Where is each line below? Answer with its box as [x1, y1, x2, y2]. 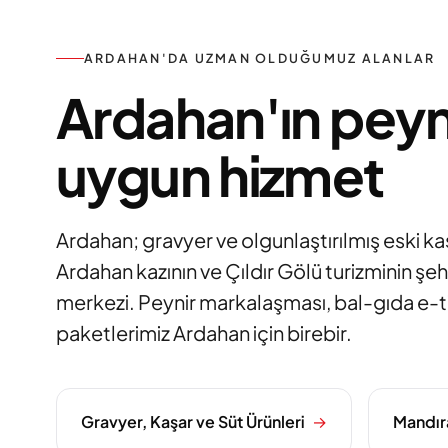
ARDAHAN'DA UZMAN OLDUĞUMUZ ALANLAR [84, 50, 436, 66]
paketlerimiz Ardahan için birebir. [56, 320, 352, 345]
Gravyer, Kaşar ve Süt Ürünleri [81, 411, 305, 432]
